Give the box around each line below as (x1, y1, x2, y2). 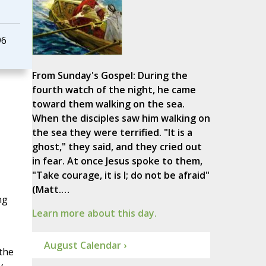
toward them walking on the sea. (31, 97, 185, 111)
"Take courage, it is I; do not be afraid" (31, 169, 210, 182)
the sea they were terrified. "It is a (31, 126, 192, 140)
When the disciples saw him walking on (31, 112, 210, 125)
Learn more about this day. (31, 207, 157, 220)
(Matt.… (31, 183, 69, 197)
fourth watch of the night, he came (31, 83, 196, 97)
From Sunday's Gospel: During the (31, 69, 188, 83)
